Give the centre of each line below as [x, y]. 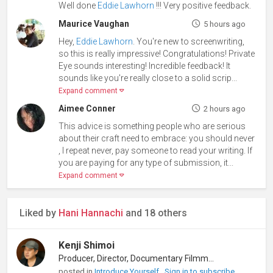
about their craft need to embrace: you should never [157, 139]
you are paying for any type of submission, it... [146, 163]
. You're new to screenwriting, [189, 42]
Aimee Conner [87, 109]
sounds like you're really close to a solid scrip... [148, 78]
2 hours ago [224, 109]
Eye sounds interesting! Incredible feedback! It [145, 66]
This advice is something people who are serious [152, 126]
